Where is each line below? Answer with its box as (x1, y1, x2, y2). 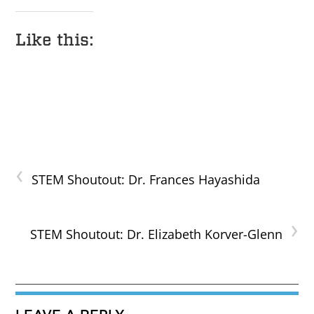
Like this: (15, 29, 94, 50)
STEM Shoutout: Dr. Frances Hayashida (32, 171, 261, 189)
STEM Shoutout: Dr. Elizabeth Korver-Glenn (29, 226, 282, 243)
